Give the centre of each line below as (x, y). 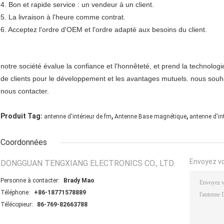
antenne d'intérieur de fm (78, 117)
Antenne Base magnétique (150, 117)
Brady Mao (79, 181)
